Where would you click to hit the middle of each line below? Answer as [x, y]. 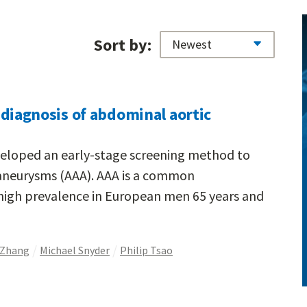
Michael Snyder [75, 250]
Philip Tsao [146, 250]
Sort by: [123, 45]
